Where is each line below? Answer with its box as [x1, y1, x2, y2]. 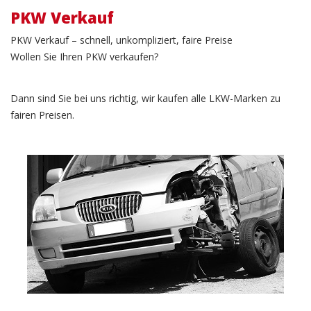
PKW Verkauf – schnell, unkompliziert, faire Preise [10, 33, 233, 47]
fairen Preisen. [10, 108, 74, 121]
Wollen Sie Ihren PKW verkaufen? [10, 49, 158, 63]
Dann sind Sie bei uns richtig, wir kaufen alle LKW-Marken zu [10, 91, 280, 105]
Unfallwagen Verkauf [42, 169, 269, 202]
